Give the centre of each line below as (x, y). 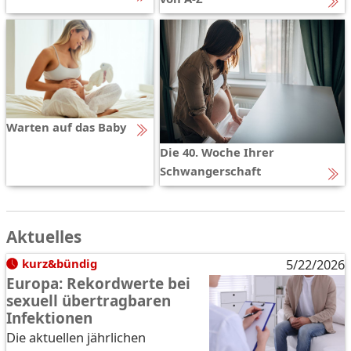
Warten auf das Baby (66, 127)
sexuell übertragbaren (89, 300)
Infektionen (49, 318)
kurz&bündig (59, 263)
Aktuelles (44, 236)
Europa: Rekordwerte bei (98, 283)
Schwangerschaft (210, 170)
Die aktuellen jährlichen (76, 337)
